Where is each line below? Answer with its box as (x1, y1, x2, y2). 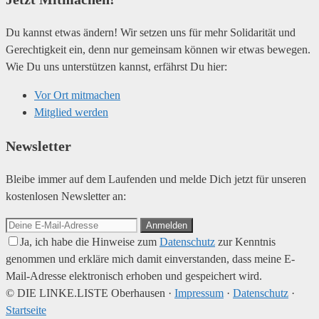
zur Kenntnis (215, 235, 276, 248)
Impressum (174, 286, 224, 299)
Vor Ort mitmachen (34, 88, 120, 101)
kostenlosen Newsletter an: (6, 189, 126, 202)
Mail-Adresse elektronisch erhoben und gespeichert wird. (6, 269, 262, 282)
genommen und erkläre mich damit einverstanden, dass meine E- (6, 252, 295, 265)
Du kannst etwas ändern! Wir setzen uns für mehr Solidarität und (6, 26, 296, 38)
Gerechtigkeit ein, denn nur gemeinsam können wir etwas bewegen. (6, 43, 310, 56)
